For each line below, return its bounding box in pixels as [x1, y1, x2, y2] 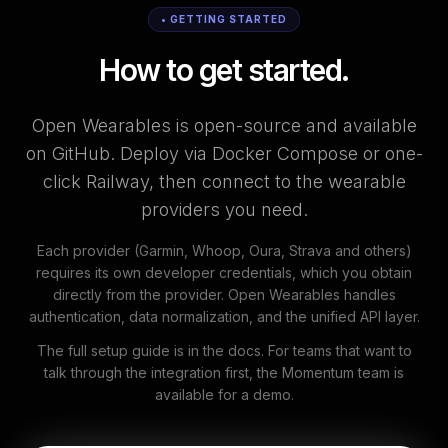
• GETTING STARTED [161, 13, 287, 25]
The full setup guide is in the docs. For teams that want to [36, 342, 412, 359]
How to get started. [99, 52, 349, 88]
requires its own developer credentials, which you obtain [36, 264, 412, 281]
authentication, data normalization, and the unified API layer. [28, 308, 420, 325]
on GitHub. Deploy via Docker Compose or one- [25, 143, 423, 164]
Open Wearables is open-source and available [31, 115, 417, 136]
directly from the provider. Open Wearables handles [52, 286, 396, 303]
